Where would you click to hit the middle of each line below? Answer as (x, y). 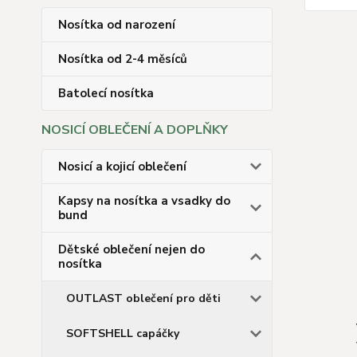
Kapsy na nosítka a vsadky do (144, 201)
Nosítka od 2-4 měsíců (123, 59)
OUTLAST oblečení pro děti (143, 298)
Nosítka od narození (117, 25)
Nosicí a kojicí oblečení (122, 167)
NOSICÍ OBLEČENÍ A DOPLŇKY (135, 130)
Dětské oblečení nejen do (131, 249)
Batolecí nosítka (106, 93)
